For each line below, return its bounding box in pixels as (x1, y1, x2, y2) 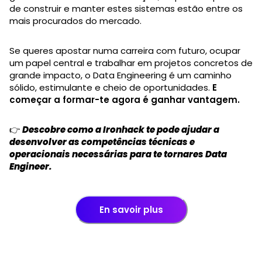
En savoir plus (99, 203, 163, 216)
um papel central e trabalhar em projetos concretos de (9, 56, 253, 69)
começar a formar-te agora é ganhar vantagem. (9, 93, 240, 106)
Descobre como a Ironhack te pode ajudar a (22, 123, 219, 136)
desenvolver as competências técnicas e (9, 135, 195, 148)
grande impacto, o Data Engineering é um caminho (9, 68, 232, 81)
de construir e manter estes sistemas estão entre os (9, 2, 243, 15)
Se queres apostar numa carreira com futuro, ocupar (9, 44, 240, 57)
